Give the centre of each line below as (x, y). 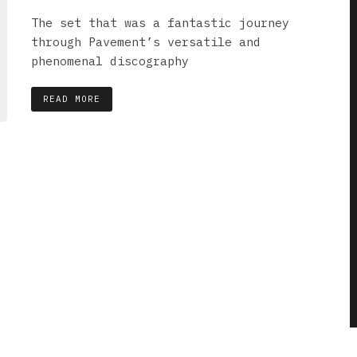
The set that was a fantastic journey (160, 23)
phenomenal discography (110, 61)
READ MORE (72, 99)
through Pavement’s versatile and (146, 42)
